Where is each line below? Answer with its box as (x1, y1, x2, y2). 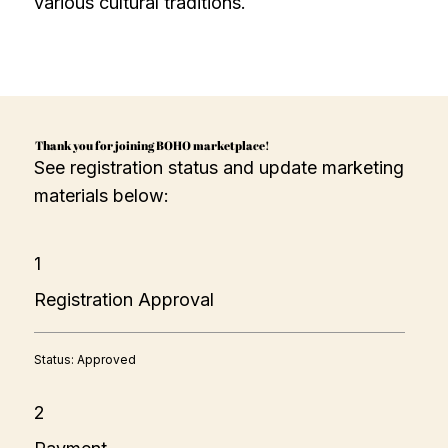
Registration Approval (34, 289, 215, 311)
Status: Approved (34, 352, 137, 368)
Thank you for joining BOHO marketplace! (34, 136, 270, 153)
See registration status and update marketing (34, 157, 405, 179)
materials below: (34, 185, 170, 207)
